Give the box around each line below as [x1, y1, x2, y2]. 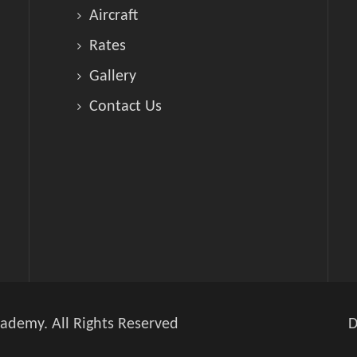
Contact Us [88, 98, 162, 115]
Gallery [88, 68, 136, 84]
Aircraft [88, 7, 138, 24]
